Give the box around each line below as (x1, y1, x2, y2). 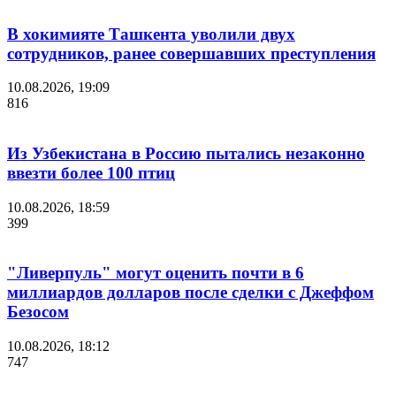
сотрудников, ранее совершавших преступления (7, 43, 376, 63)
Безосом (7, 302, 69, 322)
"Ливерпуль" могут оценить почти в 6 (7, 263, 304, 283)
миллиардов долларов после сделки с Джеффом (7, 283, 374, 302)
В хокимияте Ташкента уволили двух (7, 24, 295, 43)
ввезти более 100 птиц (7, 163, 175, 182)
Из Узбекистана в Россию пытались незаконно (7, 143, 365, 163)
